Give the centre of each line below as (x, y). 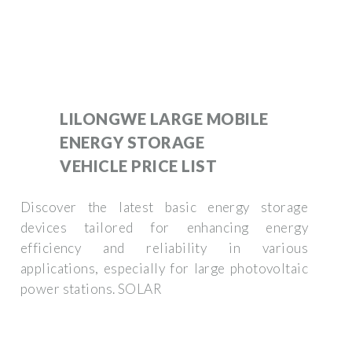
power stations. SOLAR (91, 288)
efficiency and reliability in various (164, 247)
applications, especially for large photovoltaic (164, 268)
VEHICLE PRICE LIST (138, 165)
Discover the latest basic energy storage (164, 207)
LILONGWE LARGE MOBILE (164, 118)
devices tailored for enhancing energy (164, 227)
